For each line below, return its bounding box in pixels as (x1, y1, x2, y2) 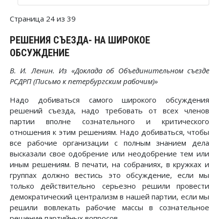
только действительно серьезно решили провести (10, 181, 209, 191)
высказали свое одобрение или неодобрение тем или (10, 149, 209, 159)
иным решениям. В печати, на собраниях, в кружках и (10, 159, 209, 170)
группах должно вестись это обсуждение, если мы (10, 170, 209, 180)
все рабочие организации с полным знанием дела (10, 138, 209, 148)
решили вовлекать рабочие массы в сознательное (10, 202, 209, 213)
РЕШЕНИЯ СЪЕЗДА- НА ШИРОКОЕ (10, 34, 150, 46)
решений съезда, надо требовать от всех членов (10, 106, 209, 116)
